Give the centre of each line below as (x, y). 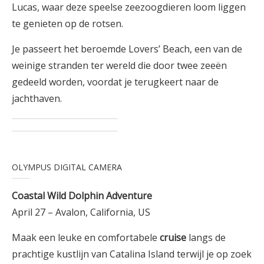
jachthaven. (37, 98)
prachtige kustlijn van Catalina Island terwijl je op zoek (132, 254)
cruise (173, 237)
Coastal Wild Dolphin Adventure (82, 195)
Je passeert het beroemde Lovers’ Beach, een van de (127, 49)
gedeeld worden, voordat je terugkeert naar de (115, 82)
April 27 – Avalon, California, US (81, 212)
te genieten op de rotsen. (67, 23)
